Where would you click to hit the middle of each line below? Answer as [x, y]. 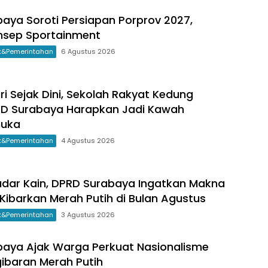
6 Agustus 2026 [88, 52]
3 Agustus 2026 [88, 215]
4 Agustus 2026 [88, 141]
